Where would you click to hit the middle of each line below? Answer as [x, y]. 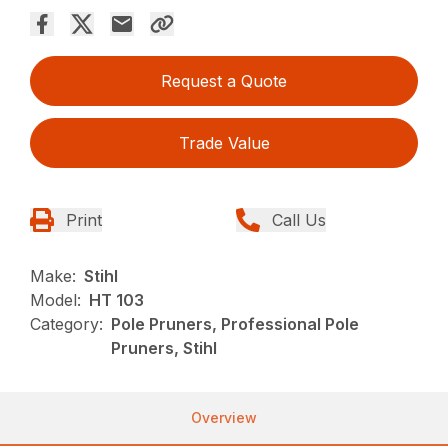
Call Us [299, 219]
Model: [56, 299]
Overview [224, 417]
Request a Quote [224, 80]
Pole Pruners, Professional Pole [235, 323]
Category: [67, 323]
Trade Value [224, 142]
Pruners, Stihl [164, 347]
